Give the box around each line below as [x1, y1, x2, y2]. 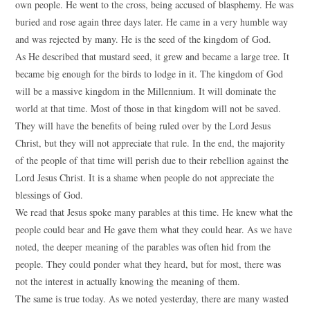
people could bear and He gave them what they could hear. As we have [15, 223, 293, 236]
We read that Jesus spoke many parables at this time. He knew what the [15, 206, 293, 219]
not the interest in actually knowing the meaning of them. [15, 275, 241, 288]
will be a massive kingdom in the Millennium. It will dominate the [15, 84, 277, 98]
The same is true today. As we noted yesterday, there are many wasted [15, 292, 289, 305]
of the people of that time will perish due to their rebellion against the [15, 154, 289, 167]
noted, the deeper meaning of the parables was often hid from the [15, 240, 271, 253]
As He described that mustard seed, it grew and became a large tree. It [15, 50, 290, 63]
